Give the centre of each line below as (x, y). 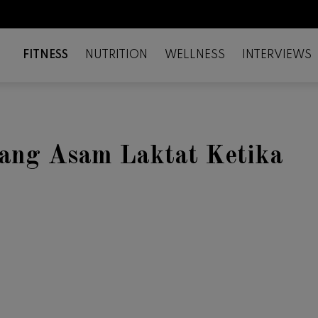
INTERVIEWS (277, 55)
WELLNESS (195, 55)
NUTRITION (116, 55)
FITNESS (45, 55)
